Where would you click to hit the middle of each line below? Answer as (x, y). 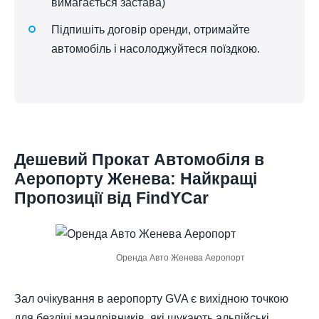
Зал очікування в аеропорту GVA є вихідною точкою (151, 298)
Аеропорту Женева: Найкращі (136, 179)
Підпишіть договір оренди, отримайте (151, 29)
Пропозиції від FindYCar (111, 198)
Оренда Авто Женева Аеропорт (180, 257)
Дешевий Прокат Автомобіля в (139, 160)
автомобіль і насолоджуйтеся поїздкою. (156, 48)
